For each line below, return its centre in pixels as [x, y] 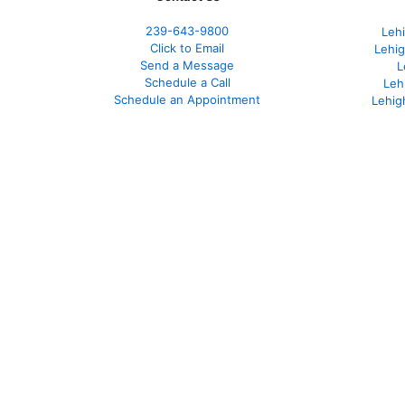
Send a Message [187, 66]
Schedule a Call [187, 83]
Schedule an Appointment [187, 100]
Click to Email [187, 48]
